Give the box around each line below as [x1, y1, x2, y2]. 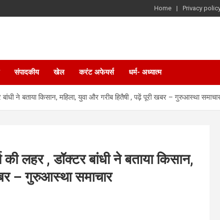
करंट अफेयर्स [79, 68, 114, 77]
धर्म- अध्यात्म [129, 68, 162, 77]
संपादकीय [14, 68, 39, 77]
